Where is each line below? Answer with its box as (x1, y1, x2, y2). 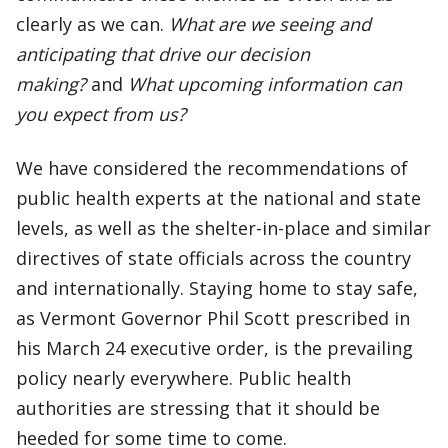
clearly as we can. (16, 12, 169, 36)
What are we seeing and (169, 12, 371, 36)
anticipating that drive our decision (16, 42, 310, 66)
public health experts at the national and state (16, 186, 421, 210)
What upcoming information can (128, 72, 402, 96)
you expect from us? (16, 102, 186, 126)
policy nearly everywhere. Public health (16, 366, 351, 390)
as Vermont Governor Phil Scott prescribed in (16, 306, 410, 330)
